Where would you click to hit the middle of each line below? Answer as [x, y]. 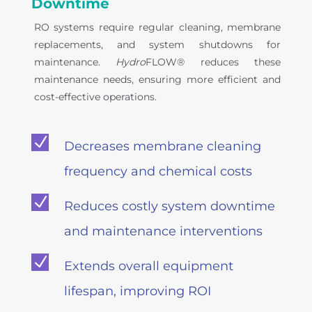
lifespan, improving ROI [137, 291]
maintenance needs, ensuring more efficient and [157, 80]
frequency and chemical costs [158, 172]
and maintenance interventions [163, 232]
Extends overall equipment [148, 266]
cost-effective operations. [95, 97]
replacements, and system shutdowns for [157, 45]
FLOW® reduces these [213, 62]
